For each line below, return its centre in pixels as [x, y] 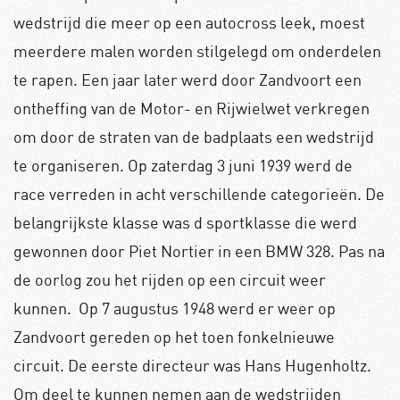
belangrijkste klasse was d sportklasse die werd [185, 222]
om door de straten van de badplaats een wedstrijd [194, 136]
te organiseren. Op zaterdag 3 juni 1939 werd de [183, 165]
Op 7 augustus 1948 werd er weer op [207, 308]
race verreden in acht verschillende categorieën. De [199, 193]
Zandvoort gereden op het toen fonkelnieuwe [174, 336]
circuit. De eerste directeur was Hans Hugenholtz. [192, 365]
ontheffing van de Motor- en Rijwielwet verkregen [192, 108]
